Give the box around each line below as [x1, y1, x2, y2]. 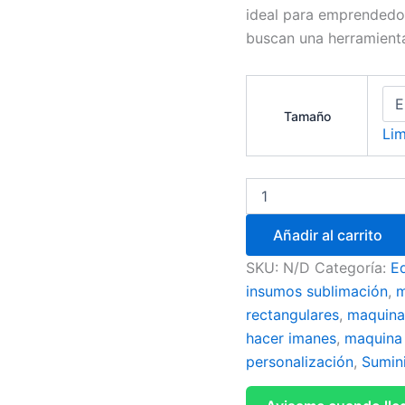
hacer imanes [246, 329, 336, 347]
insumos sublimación [246, 282, 388, 300]
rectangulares [246, 306, 339, 324]
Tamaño [283, 108, 331, 124]
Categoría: [315, 259, 391, 277]
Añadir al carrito [273, 226, 382, 244]
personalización [246, 353, 353, 371]
